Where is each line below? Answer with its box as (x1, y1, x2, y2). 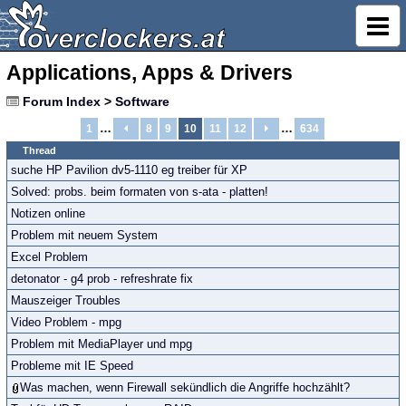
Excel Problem (11, 250, 88, 264)
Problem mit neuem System (11, 228, 158, 242)
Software (115, 94, 169, 109)
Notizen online (11, 207, 85, 220)
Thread (22, 145, 56, 156)
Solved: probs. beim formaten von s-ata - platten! (11, 185, 268, 198)
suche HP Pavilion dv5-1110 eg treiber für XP (11, 163, 247, 177)
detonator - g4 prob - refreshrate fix (11, 272, 193, 285)
